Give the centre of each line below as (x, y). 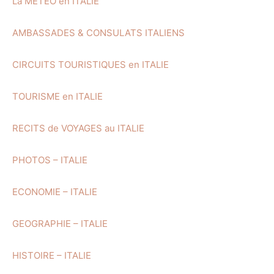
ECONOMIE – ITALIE (55, 192)
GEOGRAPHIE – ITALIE (60, 224)
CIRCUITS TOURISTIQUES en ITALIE (91, 65)
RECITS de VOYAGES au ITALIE (78, 128)
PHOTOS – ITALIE (50, 160)
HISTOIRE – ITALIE (52, 255)
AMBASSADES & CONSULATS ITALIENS (98, 33)
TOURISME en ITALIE (57, 96)
